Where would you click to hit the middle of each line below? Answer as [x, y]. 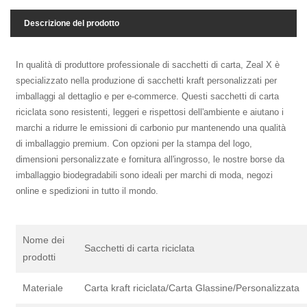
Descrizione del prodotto [72, 24]
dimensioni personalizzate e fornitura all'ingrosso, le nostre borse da [150, 160]
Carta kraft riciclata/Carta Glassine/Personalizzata [192, 288]
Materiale [43, 288]
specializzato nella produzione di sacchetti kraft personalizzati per [147, 81]
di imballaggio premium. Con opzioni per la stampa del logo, [134, 144]
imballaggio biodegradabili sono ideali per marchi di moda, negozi [145, 175]
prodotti [39, 257]
